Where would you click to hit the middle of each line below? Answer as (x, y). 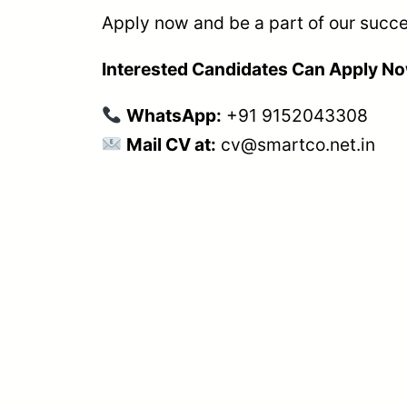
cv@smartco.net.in (298, 144)
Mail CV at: (171, 144)
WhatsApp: (174, 115)
